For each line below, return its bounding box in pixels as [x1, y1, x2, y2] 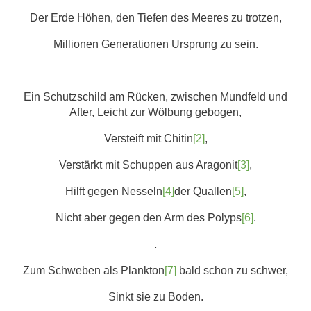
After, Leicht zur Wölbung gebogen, [69, 106, 242, 118]
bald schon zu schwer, [176, 264, 288, 276]
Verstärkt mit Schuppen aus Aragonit [59, 159, 237, 171]
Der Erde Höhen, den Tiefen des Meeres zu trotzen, [29, 12, 282, 24]
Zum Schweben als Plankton [23, 264, 165, 276]
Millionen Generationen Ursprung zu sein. [53, 38, 258, 50]
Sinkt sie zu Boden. [108, 291, 203, 303]
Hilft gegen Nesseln [65, 185, 162, 197]
